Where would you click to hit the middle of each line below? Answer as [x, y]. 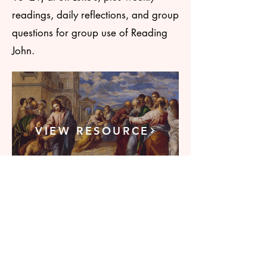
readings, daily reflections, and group [95, 15]
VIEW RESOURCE [92, 131]
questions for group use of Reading [90, 33]
